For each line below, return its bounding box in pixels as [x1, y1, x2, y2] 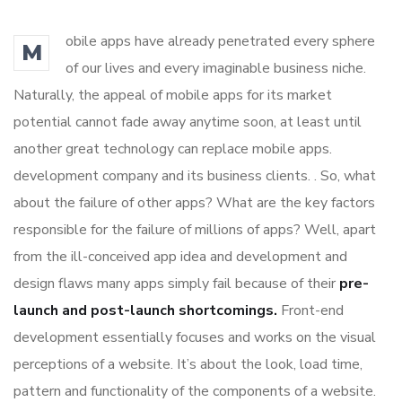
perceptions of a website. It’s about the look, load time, [13, 354, 363, 375]
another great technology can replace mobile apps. [13, 139, 332, 160]
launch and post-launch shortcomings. [13, 301, 277, 321]
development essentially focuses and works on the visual [13, 328, 376, 348]
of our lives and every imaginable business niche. [66, 58, 366, 79]
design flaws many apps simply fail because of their [13, 274, 339, 294]
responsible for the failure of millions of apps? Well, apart [13, 220, 376, 240]
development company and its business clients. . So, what [13, 166, 376, 187]
